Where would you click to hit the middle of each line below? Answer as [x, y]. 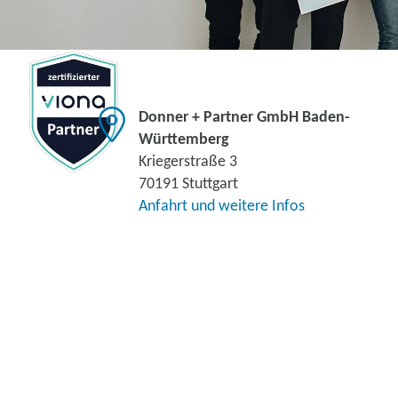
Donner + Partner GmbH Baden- [244, 118]
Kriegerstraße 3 [188, 162]
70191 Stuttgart [188, 184]
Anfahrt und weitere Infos [222, 207]
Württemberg [184, 140]
